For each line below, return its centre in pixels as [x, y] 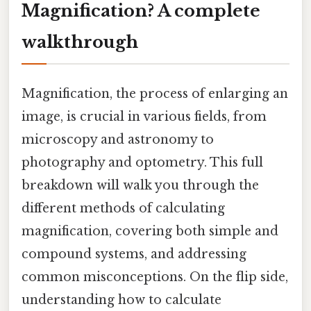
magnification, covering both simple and [150, 231]
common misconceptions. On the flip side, [155, 277]
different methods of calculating [123, 208]
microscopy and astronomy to [118, 139]
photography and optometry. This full [142, 162]
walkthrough [80, 42]
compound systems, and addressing [134, 254]
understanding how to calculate [121, 300]
